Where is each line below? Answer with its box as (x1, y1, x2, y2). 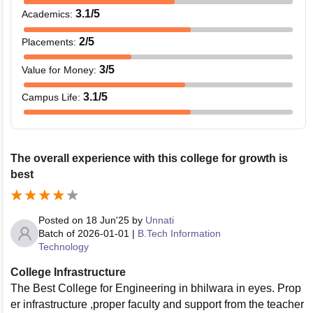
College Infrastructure (10, 265, 126, 278)
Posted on (38, 214, 86, 226)
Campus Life (22, 92, 78, 103)
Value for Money (22, 64, 94, 75)
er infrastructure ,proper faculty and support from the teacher (10, 298, 304, 310)
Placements (22, 36, 73, 48)
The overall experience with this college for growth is (10, 152, 288, 164)
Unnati (145, 214, 174, 226)
